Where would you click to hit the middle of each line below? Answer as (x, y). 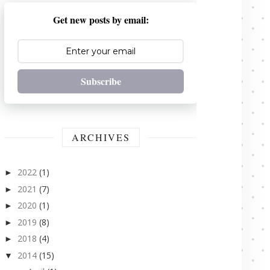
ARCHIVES (101, 137)
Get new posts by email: (101, 20)
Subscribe (101, 81)
